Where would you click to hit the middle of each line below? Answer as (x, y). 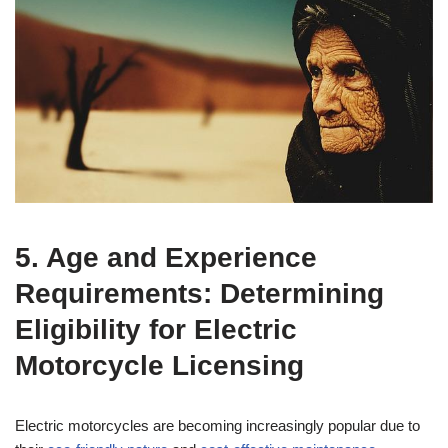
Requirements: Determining (199, 293)
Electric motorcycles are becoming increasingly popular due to (217, 425)
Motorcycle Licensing (159, 365)
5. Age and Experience (166, 257)
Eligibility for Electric (156, 329)
